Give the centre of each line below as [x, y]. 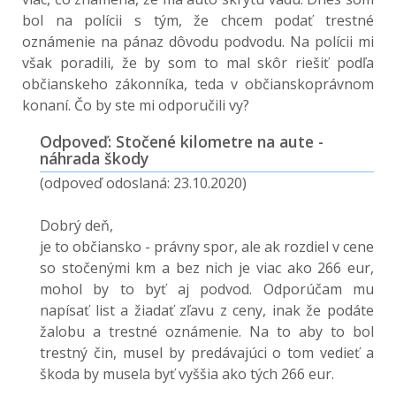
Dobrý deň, [76, 225]
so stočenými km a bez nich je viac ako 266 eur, [207, 268]
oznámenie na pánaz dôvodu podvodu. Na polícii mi [198, 42]
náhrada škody [94, 158]
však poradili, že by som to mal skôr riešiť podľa [198, 63]
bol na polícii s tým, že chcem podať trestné [198, 20]
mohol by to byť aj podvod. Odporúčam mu [207, 289]
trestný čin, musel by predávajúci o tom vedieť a [207, 353]
